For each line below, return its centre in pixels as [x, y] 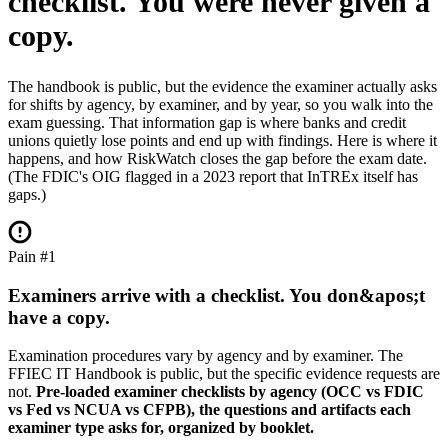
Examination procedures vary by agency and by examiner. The [205, 356]
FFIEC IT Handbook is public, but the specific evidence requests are [224, 374]
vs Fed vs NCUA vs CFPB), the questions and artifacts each [209, 410]
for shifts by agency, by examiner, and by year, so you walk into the [220, 104]
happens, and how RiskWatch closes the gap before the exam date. [217, 158]
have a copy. [59, 317]
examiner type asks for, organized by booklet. [161, 428]
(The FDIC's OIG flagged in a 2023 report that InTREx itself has [213, 176]
